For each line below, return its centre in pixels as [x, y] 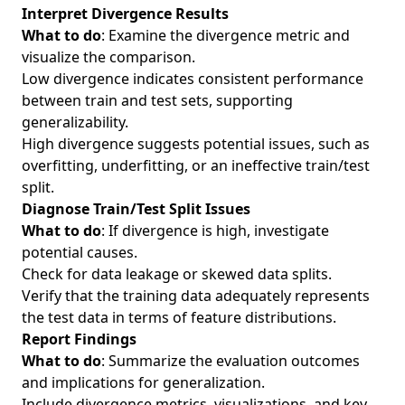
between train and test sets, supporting [157, 100]
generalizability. [75, 122]
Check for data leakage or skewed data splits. [177, 274]
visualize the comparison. [108, 57]
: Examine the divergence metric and [226, 35]
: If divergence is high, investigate [215, 231]
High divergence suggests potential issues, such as [196, 144]
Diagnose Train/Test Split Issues [136, 209]
